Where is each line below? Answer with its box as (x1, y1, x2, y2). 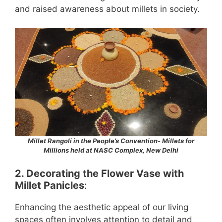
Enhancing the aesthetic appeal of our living (15, 202, 188, 213)
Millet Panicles (15, 179, 84, 192)
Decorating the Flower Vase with (26, 167, 184, 180)
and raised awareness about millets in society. (15, 4, 200, 14)
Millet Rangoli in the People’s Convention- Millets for (28, 136, 194, 145)
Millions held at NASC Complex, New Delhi (44, 146, 178, 154)
